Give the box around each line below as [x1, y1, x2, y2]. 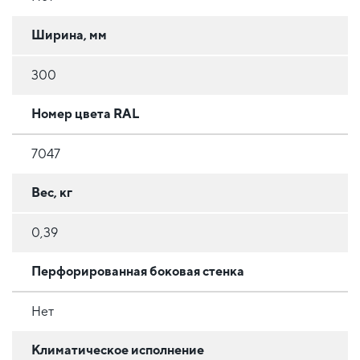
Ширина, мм [31, 27, 107, 43]
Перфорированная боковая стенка [31, 263, 244, 279]
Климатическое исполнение [31, 342, 204, 358]
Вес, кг [31, 184, 72, 200]
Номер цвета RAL [31, 105, 139, 121]
